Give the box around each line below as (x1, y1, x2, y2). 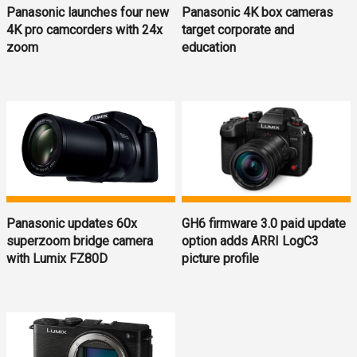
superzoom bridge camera (6, 233, 153, 249)
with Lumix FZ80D (6, 250, 108, 266)
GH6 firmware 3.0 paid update (182, 215, 347, 231)
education (182, 39, 237, 55)
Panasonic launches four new (6, 4, 169, 20)
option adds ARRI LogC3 (182, 233, 320, 249)
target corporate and (182, 22, 295, 37)
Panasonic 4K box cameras (182, 4, 334, 20)
